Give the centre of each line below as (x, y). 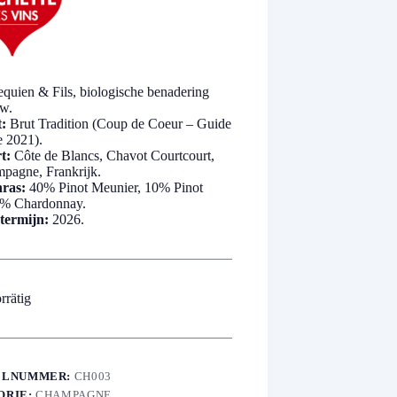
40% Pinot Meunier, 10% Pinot (114, 187)
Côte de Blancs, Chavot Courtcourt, (113, 155)
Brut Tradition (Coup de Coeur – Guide (119, 123)
